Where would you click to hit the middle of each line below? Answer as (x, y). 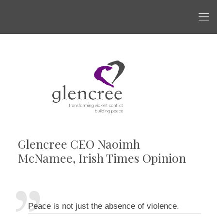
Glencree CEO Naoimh (79, 144)
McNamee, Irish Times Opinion (102, 158)
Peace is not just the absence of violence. (104, 206)
